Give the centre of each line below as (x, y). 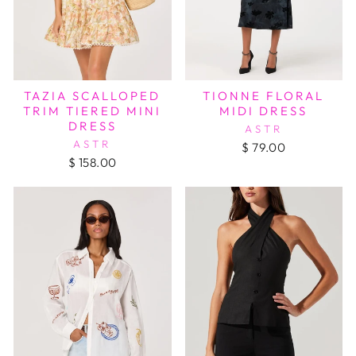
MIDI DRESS (264, 111)
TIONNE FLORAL (264, 96)
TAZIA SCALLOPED (93, 96)
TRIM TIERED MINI (93, 111)
